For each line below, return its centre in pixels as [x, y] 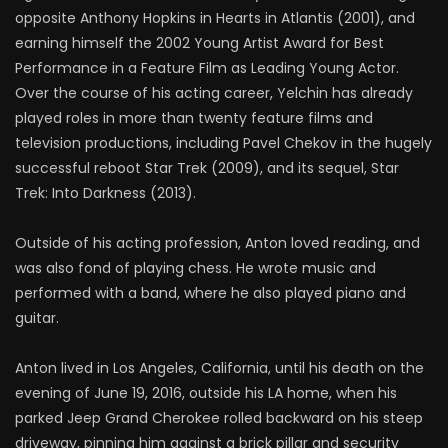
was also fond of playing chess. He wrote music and [195, 268]
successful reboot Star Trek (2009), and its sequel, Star [207, 168]
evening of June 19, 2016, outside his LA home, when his [206, 393]
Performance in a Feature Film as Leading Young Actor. [207, 68]
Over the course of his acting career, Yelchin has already [214, 93]
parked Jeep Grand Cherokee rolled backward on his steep [219, 418]
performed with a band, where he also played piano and [210, 293]
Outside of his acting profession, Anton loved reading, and [217, 243]
